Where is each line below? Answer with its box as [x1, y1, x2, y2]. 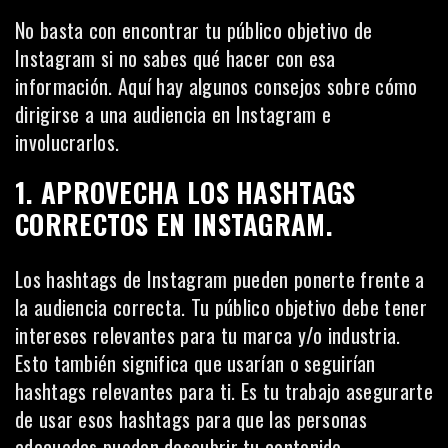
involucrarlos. [15, 127, 120, 157]
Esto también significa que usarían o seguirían [15, 348, 376, 378]
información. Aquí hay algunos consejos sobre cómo [15, 71, 418, 101]
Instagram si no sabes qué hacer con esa [15, 43, 336, 73]
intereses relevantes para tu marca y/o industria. [15, 320, 401, 350]
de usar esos [15, 404, 119, 434]
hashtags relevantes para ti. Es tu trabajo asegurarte [15, 376, 433, 406]
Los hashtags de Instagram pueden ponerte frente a [15, 264, 425, 294]
